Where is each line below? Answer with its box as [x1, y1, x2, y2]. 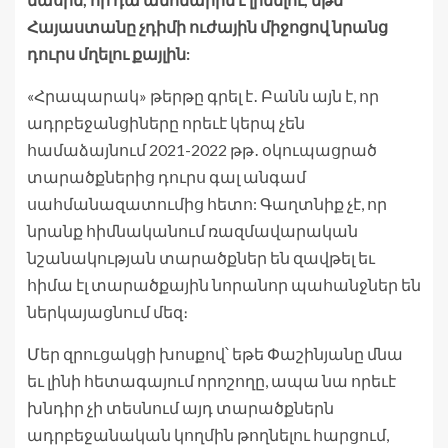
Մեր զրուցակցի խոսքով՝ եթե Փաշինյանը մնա [27, 344, 403, 364]
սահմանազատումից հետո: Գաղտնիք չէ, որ [27, 194, 387, 214]
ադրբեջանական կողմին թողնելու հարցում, [27, 425, 389, 445]
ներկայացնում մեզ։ [27, 302, 188, 322]
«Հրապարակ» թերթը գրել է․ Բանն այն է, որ [27, 86, 379, 106]
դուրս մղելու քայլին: [27, 44, 190, 64]
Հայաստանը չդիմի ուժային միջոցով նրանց [27, 17, 388, 37]
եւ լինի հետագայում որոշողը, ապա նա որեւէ [27, 371, 396, 391]
